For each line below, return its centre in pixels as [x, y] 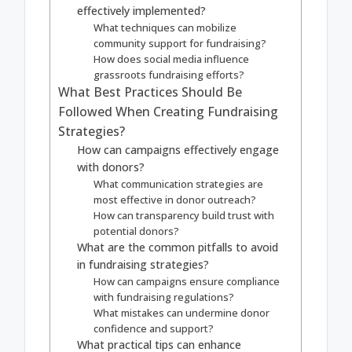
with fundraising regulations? [164, 297]
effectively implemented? [142, 11]
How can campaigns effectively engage [178, 150]
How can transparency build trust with [184, 216]
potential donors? [137, 231]
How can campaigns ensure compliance [187, 282]
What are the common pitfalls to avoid [178, 247]
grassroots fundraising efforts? [169, 75]
